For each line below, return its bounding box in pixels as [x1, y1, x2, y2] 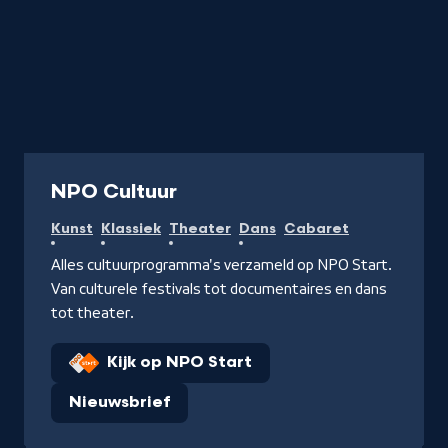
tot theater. [51, 305, 134, 321]
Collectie [42, 156, 97, 169]
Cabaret [284, 220, 349, 237]
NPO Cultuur [51, 180, 177, 204]
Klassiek [101, 220, 161, 237]
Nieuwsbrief [69, 393, 170, 412]
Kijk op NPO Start [107, 353, 252, 372]
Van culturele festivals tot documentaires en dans [51, 281, 387, 297]
